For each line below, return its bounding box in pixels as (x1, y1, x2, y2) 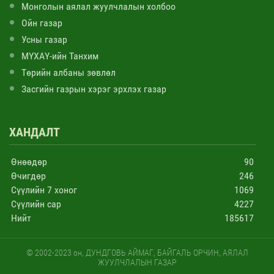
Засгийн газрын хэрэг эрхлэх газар (21, 83, 166, 95)
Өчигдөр (11, 169, 46, 182)
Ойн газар (21, 17, 62, 29)
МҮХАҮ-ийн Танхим (21, 50, 98, 62)
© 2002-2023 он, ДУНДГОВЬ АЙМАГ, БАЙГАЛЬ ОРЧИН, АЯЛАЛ (26, 247, 248, 257)
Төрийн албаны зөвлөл (21, 66, 116, 78)
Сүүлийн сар (11, 198, 61, 210)
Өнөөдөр (11, 155, 47, 168)
